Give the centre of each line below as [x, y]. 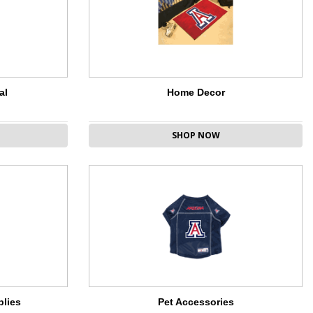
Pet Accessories [196, 302]
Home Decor [196, 93]
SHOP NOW [196, 136]
